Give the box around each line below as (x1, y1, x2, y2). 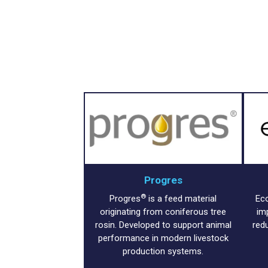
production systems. (123, 246, 204, 257)
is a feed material (146, 193, 217, 205)
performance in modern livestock (98, 233, 229, 244)
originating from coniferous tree (100, 206, 227, 218)
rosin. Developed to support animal (95, 220, 232, 231)
